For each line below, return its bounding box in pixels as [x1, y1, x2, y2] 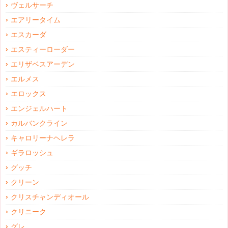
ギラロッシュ [11, 149, 53, 157]
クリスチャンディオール [11, 193, 89, 202]
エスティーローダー [11, 45, 75, 54]
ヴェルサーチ [11, 1, 53, 10]
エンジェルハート [11, 104, 68, 113]
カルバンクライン [11, 119, 68, 128]
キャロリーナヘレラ [11, 134, 75, 142]
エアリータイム [11, 16, 61, 24]
